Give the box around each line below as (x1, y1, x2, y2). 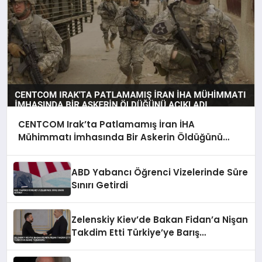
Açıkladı (18, 144, 55, 157)
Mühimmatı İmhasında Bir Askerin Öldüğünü (18, 131, 223, 144)
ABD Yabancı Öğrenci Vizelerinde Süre (71, 166, 249, 178)
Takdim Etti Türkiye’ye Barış (71, 226, 200, 239)
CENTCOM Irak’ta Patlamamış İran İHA (18, 118, 195, 131)
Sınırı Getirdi (71, 178, 129, 191)
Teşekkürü (71, 239, 120, 251)
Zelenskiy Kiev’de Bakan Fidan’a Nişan (71, 213, 249, 226)
